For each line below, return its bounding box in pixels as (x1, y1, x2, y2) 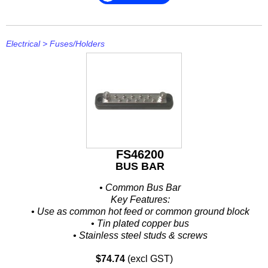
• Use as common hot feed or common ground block (31, 206, 249, 217)
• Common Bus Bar (99, 182, 181, 193)
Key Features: (110, 194, 170, 205)
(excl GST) (124, 253, 173, 264)
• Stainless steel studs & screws (72, 230, 208, 240)
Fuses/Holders (50, 38, 105, 48)
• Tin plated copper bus (91, 218, 189, 229)
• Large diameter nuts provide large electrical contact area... (14, 242, 266, 252)
